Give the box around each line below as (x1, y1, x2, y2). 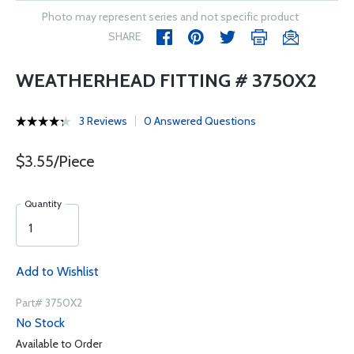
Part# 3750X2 (16, 296, 82, 310)
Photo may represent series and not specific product (42, 9, 299, 24)
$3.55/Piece (16, 152, 94, 171)
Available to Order (16, 337, 102, 351)
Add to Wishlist (16, 264, 99, 279)
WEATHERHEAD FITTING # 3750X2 (16, 69, 317, 92)
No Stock (16, 315, 65, 330)
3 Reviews (79, 114, 127, 128)
